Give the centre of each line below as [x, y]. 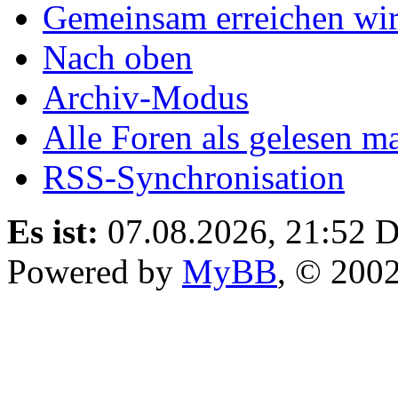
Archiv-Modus [146, 97]
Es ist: [53, 231]
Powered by [95, 271]
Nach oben [118, 57]
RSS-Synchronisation [194, 177]
